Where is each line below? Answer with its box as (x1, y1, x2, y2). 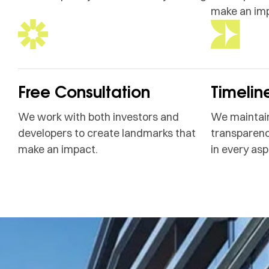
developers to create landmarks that (18, 126, 196, 140)
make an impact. (18, 142, 98, 156)
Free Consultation (18, 82, 150, 102)
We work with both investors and (18, 110, 179, 124)
